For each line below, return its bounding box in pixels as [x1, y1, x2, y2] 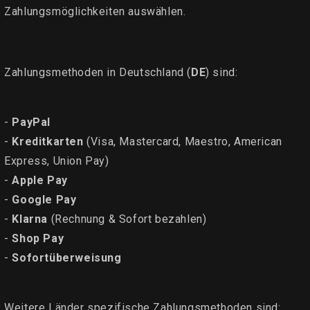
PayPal [12, 115, 51, 129]
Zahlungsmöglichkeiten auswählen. [4, 4, 186, 18]
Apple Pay [12, 173, 68, 187]
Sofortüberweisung [12, 250, 122, 264]
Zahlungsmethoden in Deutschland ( [4, 65, 192, 79]
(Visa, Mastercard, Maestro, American [83, 134, 282, 148]
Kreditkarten [12, 134, 84, 148]
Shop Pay [12, 231, 64, 245]
